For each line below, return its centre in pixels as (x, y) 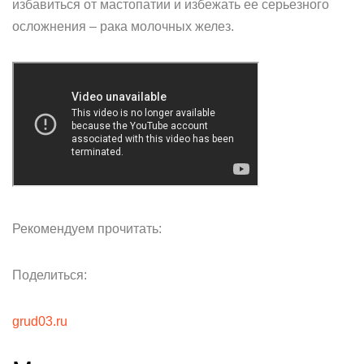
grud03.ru (40, 321)
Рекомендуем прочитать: (87, 229)
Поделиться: (50, 275)
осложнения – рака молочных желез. (123, 26)
